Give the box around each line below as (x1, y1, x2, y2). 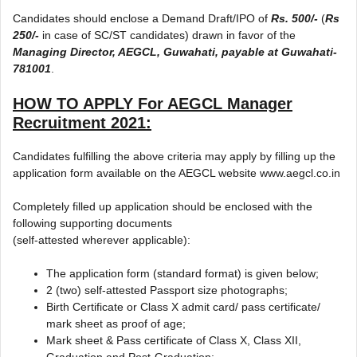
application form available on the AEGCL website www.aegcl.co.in (13, 166, 340, 179)
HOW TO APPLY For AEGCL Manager (13, 94, 292, 112)
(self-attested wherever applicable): (13, 233, 190, 246)
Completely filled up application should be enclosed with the (13, 199, 312, 213)
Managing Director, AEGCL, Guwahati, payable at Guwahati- (13, 45, 337, 58)
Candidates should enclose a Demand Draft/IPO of (13, 11, 271, 25)
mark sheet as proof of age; (46, 316, 186, 330)
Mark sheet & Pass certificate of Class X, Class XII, (46, 333, 301, 347)
